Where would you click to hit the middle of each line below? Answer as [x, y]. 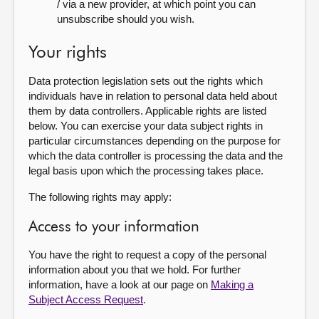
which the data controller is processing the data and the [156, 156]
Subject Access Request [86, 299]
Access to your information [114, 228]
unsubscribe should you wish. [126, 19]
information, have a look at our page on [120, 284]
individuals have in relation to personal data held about [153, 96]
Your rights [68, 53]
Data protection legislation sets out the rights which [146, 81]
